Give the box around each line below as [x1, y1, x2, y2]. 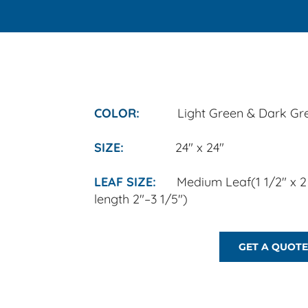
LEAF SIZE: [94, 174, 156, 190]
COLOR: [94, 105, 140, 121]
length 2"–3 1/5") [94, 191, 191, 207]
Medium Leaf [177, 174, 251, 190]
